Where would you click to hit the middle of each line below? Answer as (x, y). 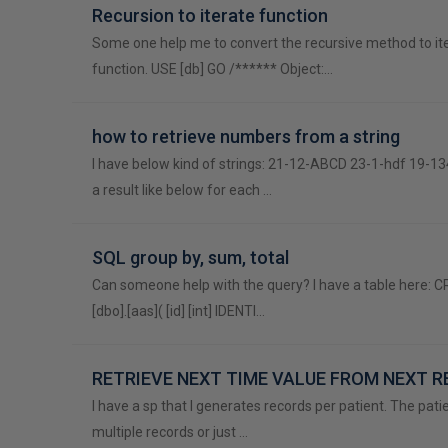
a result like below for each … (182, 190)
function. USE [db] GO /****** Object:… (212, 69)
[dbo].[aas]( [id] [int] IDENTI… (178, 311)
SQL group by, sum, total (190, 257)
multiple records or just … (170, 432)
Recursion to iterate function (210, 15)
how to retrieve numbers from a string (246, 136)
